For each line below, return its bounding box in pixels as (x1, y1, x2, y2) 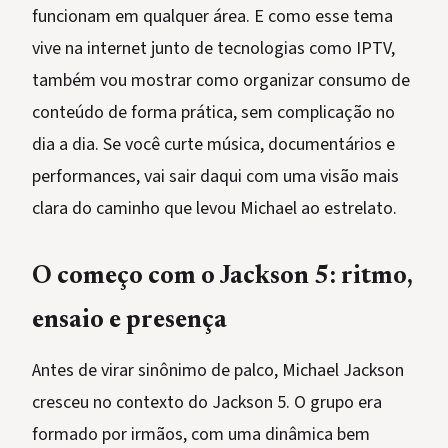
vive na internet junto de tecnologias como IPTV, (32, 36, 395, 62)
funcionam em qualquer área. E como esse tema (32, 4, 393, 30)
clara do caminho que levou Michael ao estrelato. (32, 196, 397, 222)
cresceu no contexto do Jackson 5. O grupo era (32, 390, 382, 416)
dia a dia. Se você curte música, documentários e (32, 132, 395, 158)
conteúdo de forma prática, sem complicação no (32, 100, 395, 126)
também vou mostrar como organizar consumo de (32, 68, 410, 94)
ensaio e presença (32, 309, 227, 335)
